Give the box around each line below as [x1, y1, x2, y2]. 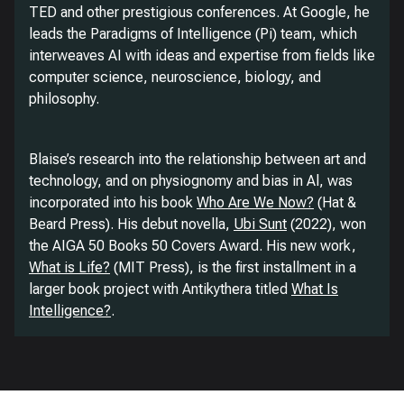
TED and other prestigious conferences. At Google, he [29, 4, 370, 21]
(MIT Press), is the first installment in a [110, 259, 356, 276]
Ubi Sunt [234, 216, 287, 233]
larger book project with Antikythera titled [29, 280, 291, 298]
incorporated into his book [29, 194, 197, 211]
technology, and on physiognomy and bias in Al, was [29, 172, 353, 189]
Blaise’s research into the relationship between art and [29, 151, 366, 168]
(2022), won [287, 216, 366, 233]
